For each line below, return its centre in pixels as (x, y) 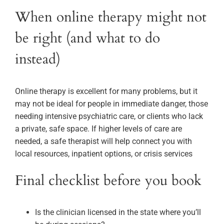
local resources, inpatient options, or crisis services (104, 153)
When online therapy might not (111, 17)
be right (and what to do (87, 38)
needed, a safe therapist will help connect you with (103, 141)
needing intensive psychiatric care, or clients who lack (109, 116)
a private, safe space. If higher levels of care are (98, 128)
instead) (38, 59)
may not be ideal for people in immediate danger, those (111, 103)
